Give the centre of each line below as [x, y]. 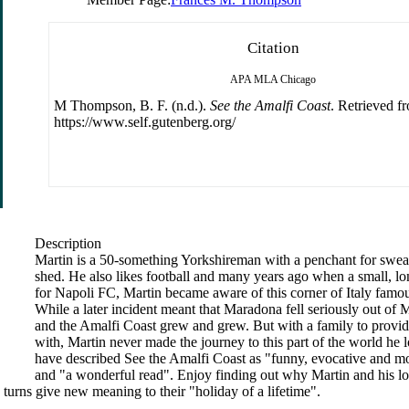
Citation [273, 47]
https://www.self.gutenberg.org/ [145, 121]
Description [68, 243]
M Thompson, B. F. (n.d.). [132, 105]
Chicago [298, 79]
